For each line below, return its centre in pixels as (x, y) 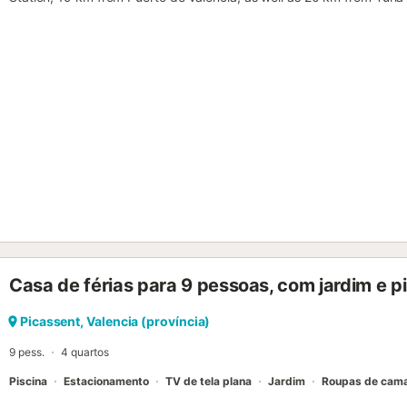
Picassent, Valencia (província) (115, 322)
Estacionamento (106, 382)
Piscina (28, 382)
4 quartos (85, 352)
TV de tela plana (208, 382)
